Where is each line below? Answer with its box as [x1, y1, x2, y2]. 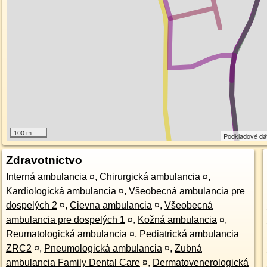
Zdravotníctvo [5, 154, 82, 166]
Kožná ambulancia [137, 215, 217, 225]
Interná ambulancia [5, 172, 87, 182]
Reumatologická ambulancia [5, 229, 127, 239]
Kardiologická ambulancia [5, 186, 116, 196]
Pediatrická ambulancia [139, 229, 239, 239]
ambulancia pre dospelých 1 [5, 215, 125, 225]
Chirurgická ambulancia [99, 172, 200, 182]
